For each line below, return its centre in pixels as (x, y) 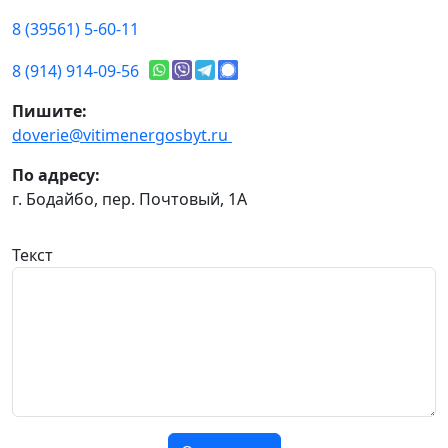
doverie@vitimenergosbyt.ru (122, 135)
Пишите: (49, 111)
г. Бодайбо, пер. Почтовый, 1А (129, 199)
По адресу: (56, 175)
